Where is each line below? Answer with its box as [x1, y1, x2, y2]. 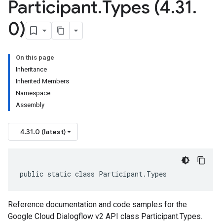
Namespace [16, 89, 50, 97]
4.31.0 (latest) [20, 127, 66, 136]
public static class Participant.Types [20, 169, 167, 179]
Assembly [16, 101, 44, 109]
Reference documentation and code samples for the [8, 200, 187, 209]
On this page [16, 54, 54, 61]
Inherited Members [16, 77, 69, 85]
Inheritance [16, 66, 47, 73]
